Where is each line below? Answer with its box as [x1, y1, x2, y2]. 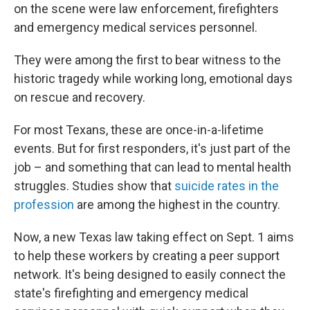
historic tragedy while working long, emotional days [14, 71, 293, 86]
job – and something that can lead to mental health [14, 160, 291, 174]
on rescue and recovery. [14, 90, 145, 104]
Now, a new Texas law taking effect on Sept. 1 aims [14, 230, 294, 244]
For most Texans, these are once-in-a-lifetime [14, 122, 264, 137]
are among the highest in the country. [74, 197, 280, 212]
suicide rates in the [174, 179, 279, 193]
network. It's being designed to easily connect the [14, 267, 286, 282]
